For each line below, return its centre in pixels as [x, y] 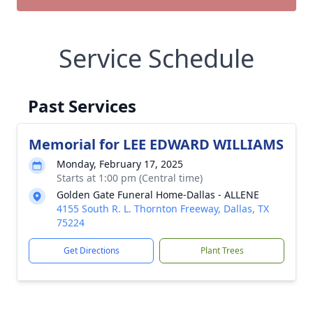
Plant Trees [222, 250]
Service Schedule [156, 58]
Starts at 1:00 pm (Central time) [130, 178]
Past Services [82, 106]
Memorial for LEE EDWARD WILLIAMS [156, 144]
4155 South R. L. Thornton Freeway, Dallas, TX [163, 209]
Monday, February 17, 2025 [120, 164]
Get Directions [91, 250]
